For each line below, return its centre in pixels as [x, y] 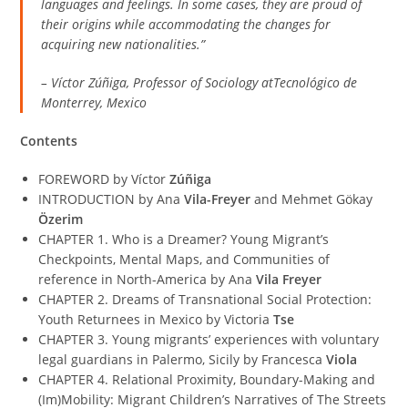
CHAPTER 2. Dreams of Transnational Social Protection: [205, 299]
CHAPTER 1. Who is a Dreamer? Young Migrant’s [184, 239]
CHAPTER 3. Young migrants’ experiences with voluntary [209, 339]
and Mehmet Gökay [312, 199]
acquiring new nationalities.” [123, 44]
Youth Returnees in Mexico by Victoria [156, 319]
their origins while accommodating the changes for [186, 24]
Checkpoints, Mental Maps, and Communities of [184, 259]
